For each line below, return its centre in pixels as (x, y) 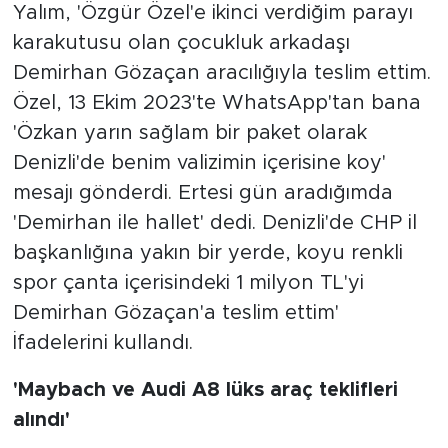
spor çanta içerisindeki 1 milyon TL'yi (188, 282)
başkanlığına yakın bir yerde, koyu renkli (207, 252)
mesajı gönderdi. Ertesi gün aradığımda (202, 192)
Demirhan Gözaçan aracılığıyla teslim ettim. (221, 72)
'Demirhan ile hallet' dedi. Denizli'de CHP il (214, 222)
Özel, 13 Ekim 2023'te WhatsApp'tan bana (216, 102)
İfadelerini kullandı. (102, 342)
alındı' (41, 419)
